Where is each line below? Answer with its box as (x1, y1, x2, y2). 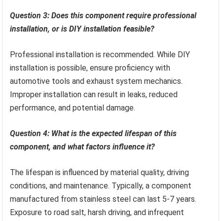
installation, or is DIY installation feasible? (10, 24, 155, 34)
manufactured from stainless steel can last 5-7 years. (10, 194, 197, 204)
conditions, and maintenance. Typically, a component (10, 181, 192, 191)
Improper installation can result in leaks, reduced (10, 90, 178, 100)
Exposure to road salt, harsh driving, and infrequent (10, 208, 184, 218)
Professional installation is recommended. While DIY (10, 50, 190, 60)
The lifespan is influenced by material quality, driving (10, 168, 189, 178)
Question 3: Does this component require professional (10, 11, 197, 21)
